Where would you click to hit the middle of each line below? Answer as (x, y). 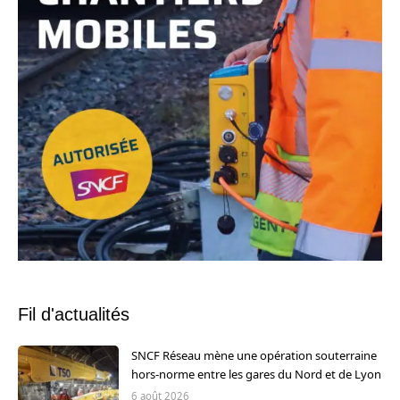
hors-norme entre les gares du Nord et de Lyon (256, 375)
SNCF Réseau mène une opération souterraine (254, 356)
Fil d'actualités (74, 315)
